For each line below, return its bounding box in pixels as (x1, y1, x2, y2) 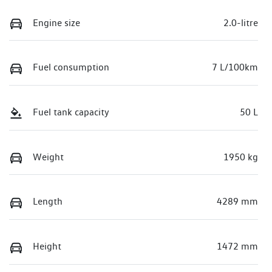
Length (33, 195, 63, 208)
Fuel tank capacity (33, 106, 109, 118)
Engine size (33, 16, 80, 29)
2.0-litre (223, 16, 258, 29)
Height (33, 240, 61, 253)
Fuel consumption (33, 61, 109, 73)
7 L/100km (212, 61, 258, 73)
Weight (33, 151, 64, 163)
